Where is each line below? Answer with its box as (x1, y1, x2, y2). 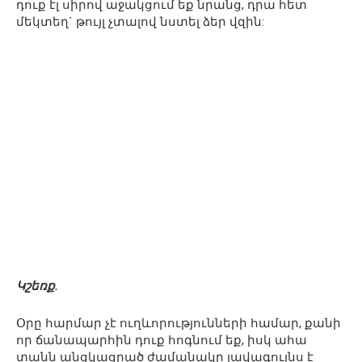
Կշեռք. (16, 279, 58, 294)
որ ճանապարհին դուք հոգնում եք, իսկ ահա (16, 333, 307, 348)
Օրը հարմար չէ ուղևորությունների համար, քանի (16, 316, 341, 331)
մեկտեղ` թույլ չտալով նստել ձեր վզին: (16, 15, 264, 30)
